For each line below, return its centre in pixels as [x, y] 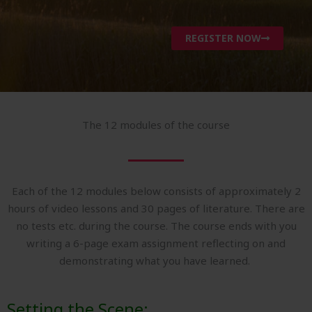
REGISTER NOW [223, 38]
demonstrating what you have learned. [156, 261]
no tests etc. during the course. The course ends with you [156, 226]
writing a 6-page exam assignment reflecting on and [156, 243]
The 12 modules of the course [156, 125]
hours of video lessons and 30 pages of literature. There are [156, 209]
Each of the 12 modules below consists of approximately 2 [156, 191]
